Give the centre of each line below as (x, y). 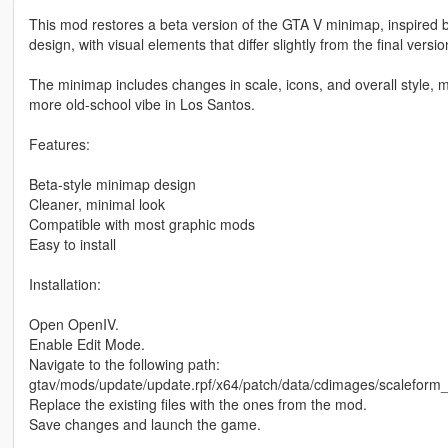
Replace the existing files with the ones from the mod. (197, 403)
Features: (59, 143)
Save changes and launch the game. (144, 423)
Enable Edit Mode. (86, 343)
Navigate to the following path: (124, 363)
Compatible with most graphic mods (141, 223)
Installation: (64, 283)
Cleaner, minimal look (96, 203)
